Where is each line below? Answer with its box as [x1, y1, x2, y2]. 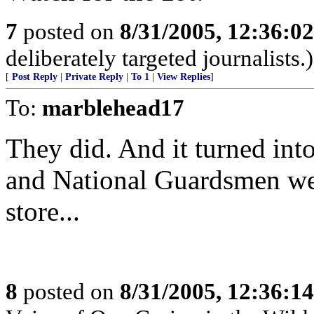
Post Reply [12, 71, 57, 82]
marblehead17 [42, 95, 184, 121]
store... [6, 196, 80, 226]
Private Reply [65, 71, 123, 82]
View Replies [157, 71, 210, 82]
